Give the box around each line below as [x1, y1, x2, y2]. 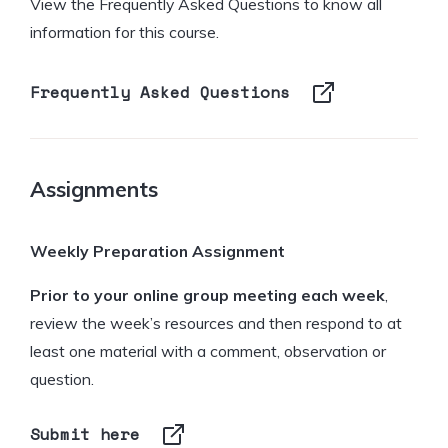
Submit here [30, 421, 140, 446]
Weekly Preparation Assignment [30, 240, 285, 261]
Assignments [30, 175, 158, 202]
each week [301, 284, 385, 305]
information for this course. [30, 22, 219, 42]
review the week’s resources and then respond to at [30, 312, 402, 333]
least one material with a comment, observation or [30, 340, 386, 361]
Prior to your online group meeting [30, 284, 297, 305]
